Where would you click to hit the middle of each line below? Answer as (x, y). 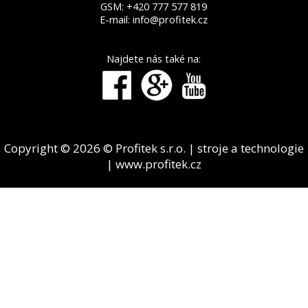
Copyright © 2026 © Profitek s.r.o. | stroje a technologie (154, 148)
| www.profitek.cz (154, 164)
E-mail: (117, 19)
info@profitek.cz (170, 19)
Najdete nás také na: (154, 58)
